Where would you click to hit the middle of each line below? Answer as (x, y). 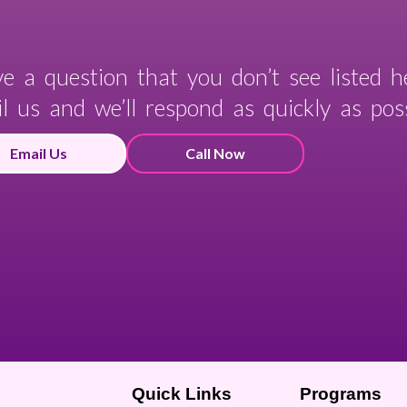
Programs (340, 393)
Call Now (215, 153)
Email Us (39, 153)
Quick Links (181, 393)
